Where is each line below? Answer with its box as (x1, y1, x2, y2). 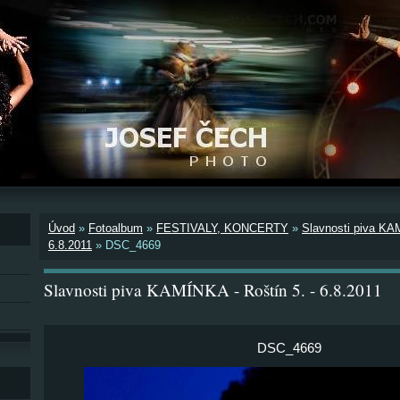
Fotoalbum (88, 221, 143, 235)
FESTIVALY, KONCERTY (156, 221, 288, 235)
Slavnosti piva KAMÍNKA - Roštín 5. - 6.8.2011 (44, 279, 382, 301)
